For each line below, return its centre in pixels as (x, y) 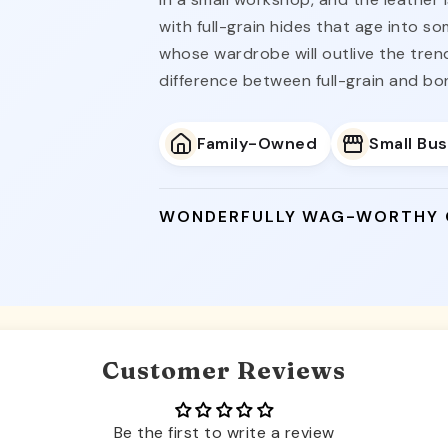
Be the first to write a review (224, 432)
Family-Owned (257, 144)
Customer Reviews (224, 370)
